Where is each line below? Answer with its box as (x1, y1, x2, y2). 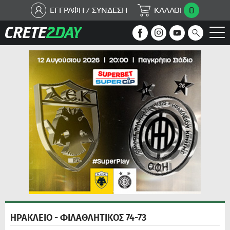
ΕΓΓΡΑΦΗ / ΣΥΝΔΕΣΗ (50, 5, 127, 15)
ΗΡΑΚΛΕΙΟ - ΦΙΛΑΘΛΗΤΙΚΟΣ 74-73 (10, 212, 146, 223)
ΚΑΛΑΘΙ (154, 5, 182, 15)
